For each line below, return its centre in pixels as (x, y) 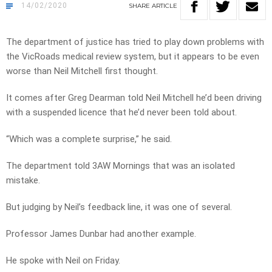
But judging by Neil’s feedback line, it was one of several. (119, 207)
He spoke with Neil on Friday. (63, 261)
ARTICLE (165, 6)
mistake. (23, 181)
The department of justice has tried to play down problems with (135, 42)
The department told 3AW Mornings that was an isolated (121, 166)
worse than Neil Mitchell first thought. (82, 71)
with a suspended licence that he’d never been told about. (121, 113)
